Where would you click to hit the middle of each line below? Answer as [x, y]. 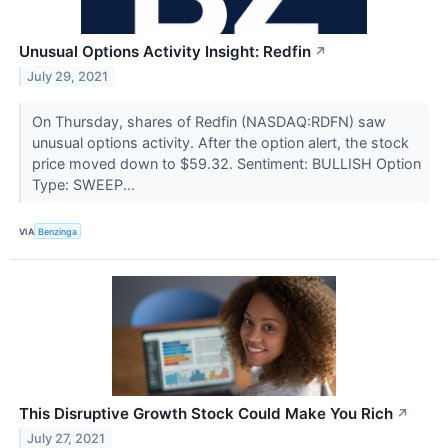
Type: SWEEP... [85, 184]
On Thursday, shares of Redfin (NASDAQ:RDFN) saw [208, 121]
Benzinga [58, 231]
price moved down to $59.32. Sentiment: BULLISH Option [226, 163]
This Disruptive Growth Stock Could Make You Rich [206, 414]
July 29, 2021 [68, 76]
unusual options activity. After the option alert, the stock [220, 142]
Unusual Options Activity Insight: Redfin [165, 51]
